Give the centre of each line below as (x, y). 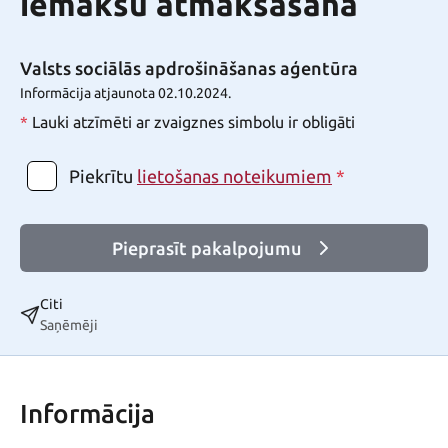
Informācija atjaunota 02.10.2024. (125, 93)
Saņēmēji (69, 325)
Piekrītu (101, 176)
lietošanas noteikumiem (234, 176)
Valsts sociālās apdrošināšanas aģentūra (189, 68)
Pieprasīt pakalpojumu (207, 248)
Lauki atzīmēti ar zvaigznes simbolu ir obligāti (193, 122)
